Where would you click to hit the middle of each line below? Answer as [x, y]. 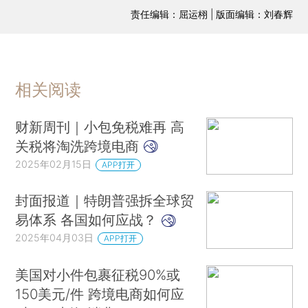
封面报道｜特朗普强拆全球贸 [105, 201]
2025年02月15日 [54, 164]
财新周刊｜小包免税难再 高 [100, 126]
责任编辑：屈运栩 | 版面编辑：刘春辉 [211, 14]
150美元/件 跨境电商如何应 [100, 294]
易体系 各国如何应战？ [88, 220]
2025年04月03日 [55, 238]
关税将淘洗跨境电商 [79, 146]
